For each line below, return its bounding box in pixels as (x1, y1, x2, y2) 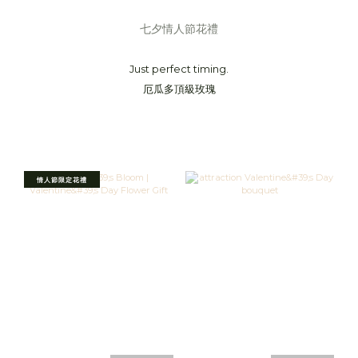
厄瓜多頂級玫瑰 (142, 83, 216, 96)
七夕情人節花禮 (140, 22, 218, 37)
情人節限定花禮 (37, 176, 87, 185)
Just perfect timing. (129, 63, 229, 76)
